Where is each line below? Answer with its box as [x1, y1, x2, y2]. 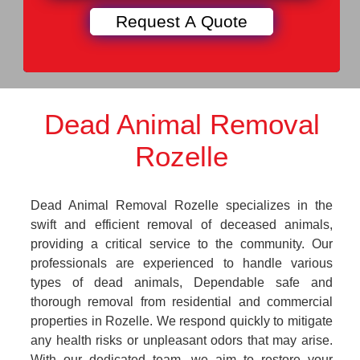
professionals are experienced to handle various [31, 256, 333, 270]
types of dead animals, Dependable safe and [31, 276, 333, 289]
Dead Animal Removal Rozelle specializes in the [31, 198, 333, 212]
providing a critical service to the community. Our [31, 237, 333, 251]
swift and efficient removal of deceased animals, [31, 218, 333, 231]
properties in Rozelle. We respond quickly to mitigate [31, 314, 333, 328]
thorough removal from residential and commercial [31, 295, 333, 309]
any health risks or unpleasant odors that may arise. [31, 333, 333, 347]
